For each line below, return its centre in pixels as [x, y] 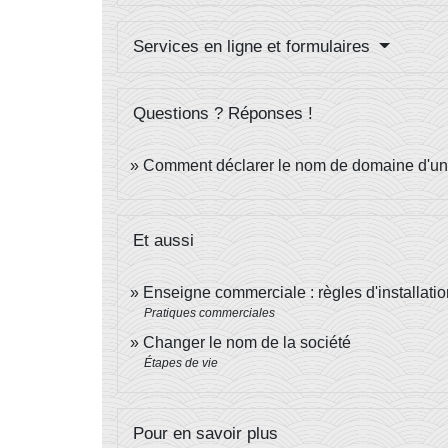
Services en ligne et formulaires [254, 47]
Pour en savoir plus [205, 434]
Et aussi [163, 241]
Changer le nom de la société [247, 343]
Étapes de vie [181, 363]
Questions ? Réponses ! [223, 114]
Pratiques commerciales [209, 313]
